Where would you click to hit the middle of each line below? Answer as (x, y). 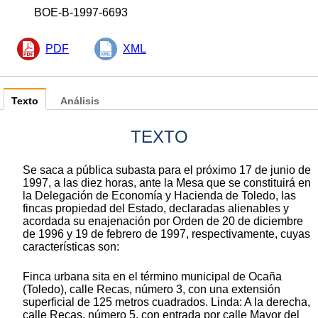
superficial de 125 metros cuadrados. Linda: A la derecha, (166, 302)
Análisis (80, 101)
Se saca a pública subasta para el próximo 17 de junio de (167, 170)
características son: (71, 246)
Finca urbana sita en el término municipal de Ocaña (152, 276)
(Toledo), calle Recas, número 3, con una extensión (152, 289)
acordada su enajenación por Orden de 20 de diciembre (163, 221)
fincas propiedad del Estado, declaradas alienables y (156, 208)
